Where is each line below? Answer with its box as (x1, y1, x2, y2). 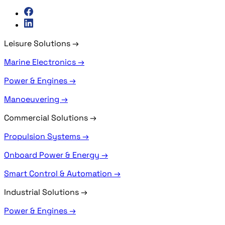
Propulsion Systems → (4, 131, 89, 142)
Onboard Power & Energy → (4, 149, 108, 160)
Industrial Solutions (4, 186, 81, 197)
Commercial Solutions (4, 112, 90, 123)
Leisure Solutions (4, 38, 72, 49)
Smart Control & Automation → (4, 168, 121, 179)
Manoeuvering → (4, 93, 68, 104)
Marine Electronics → (4, 56, 84, 67)
